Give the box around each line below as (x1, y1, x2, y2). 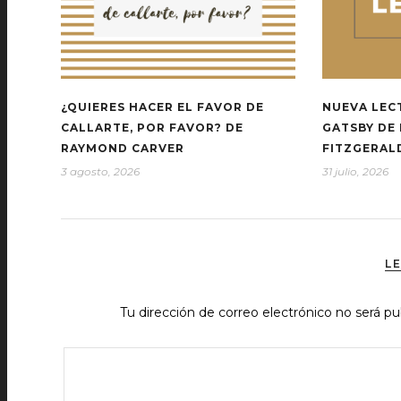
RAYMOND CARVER (61, 141, 184, 156)
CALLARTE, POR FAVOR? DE (61, 121, 243, 135)
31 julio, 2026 (321, 165, 388, 179)
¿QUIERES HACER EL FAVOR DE (61, 100, 264, 115)
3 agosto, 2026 (61, 165, 140, 179)
